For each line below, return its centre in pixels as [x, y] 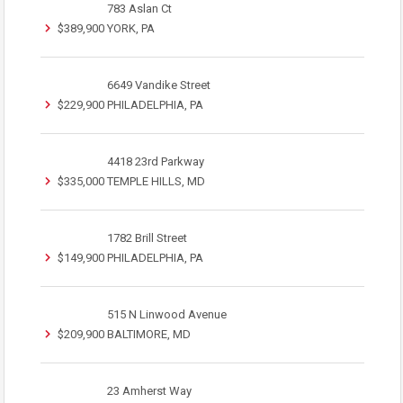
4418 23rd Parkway [156, 161]
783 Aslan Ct [139, 9]
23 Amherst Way [149, 391]
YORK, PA [131, 28]
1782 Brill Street [147, 238]
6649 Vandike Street [159, 85]
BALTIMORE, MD [149, 334]
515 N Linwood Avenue [167, 314]
